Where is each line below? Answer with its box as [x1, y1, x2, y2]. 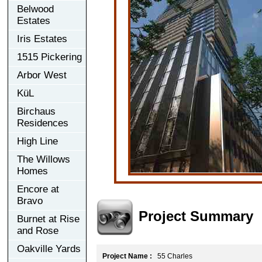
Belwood [17, 3, 54, 15]
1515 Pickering [17, 51, 82, 63]
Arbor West [17, 69, 67, 81]
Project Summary [138, 208, 253, 224]
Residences [17, 117, 68, 129]
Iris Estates [17, 33, 67, 44]
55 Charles [151, 251, 192, 260]
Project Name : [102, 251, 152, 260]
